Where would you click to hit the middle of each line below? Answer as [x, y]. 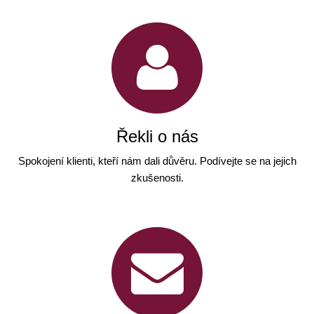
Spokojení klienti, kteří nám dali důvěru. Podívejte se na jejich [157, 161]
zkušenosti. [157, 178]
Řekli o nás [157, 136]
